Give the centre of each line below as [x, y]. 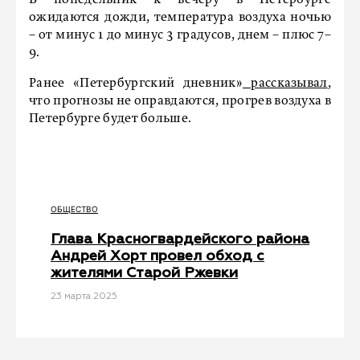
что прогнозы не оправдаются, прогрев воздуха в [180, 101]
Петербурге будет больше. [110, 119]
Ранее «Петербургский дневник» [136, 84]
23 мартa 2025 [84, 297]
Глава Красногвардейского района [180, 239]
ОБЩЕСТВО [74, 209]
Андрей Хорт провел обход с [157, 256]
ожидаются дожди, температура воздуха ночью [180, 18]
